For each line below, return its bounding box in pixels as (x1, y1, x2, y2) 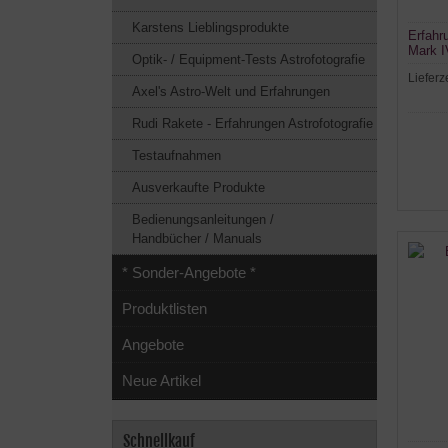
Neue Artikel (122, 372, 201, 389)
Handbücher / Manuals (132, 231, 262, 246)
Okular (408, 57, 446, 73)
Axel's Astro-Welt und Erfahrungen (132, 84, 330, 99)
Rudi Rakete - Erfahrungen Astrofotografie (132, 116, 373, 131)
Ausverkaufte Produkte (132, 180, 265, 195)
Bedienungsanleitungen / (132, 212, 274, 227)
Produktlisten (122, 300, 207, 317)
